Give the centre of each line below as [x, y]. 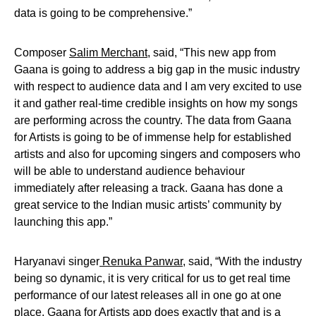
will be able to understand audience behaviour [129, 171]
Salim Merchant [108, 53]
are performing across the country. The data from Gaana [153, 121]
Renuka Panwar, [142, 262]
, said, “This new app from [212, 53]
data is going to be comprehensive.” [104, 13]
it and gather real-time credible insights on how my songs [156, 104]
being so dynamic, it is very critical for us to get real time [152, 279]
